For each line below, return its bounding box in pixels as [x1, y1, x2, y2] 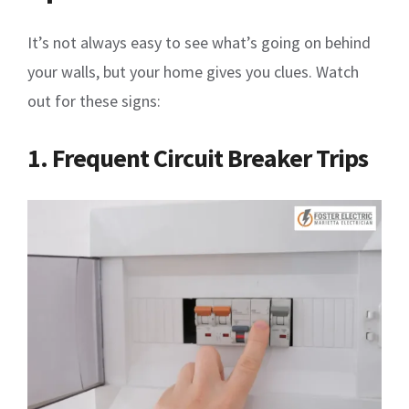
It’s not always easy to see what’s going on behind [27, 32, 371, 54]
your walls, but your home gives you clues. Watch [27, 61, 359, 83]
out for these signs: [27, 90, 161, 112]
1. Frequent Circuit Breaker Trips [27, 142, 368, 175]
